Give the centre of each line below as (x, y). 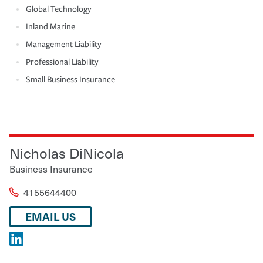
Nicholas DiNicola (67, 152)
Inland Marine (50, 26)
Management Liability (64, 44)
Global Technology (59, 9)
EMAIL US (50, 216)
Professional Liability (62, 62)
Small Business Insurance (70, 79)
